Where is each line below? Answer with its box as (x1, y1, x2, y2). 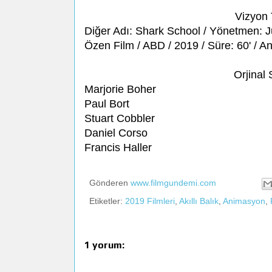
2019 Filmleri (125, 195, 175, 206)
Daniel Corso (84, 127, 148, 140)
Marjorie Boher (84, 83, 156, 96)
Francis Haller (84, 141, 152, 154)
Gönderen (89, 178, 131, 188)
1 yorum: (84, 239, 124, 251)
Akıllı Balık (179, 195, 219, 206)
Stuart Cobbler (84, 112, 155, 125)
